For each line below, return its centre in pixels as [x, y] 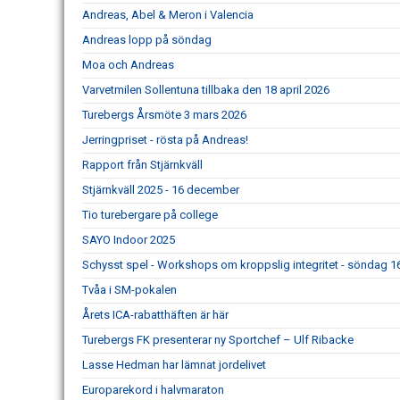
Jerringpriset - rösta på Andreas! [165, 140]
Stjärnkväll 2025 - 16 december [161, 190]
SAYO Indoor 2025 [129, 240]
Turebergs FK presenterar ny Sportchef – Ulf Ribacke [218, 340]
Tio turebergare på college [150, 215]
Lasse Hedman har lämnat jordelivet [174, 365]
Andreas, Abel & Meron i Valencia [168, 15]
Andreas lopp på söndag [147, 40]
